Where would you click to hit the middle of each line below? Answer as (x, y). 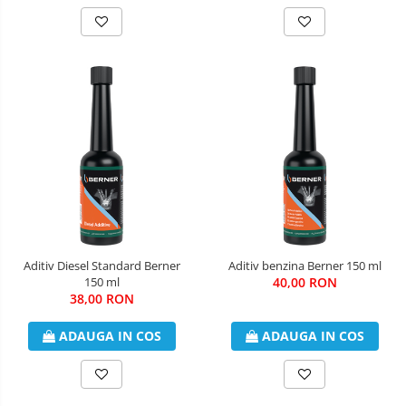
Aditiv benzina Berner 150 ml (304, 265)
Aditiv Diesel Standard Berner (101, 265)
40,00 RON (304, 282)
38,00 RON (101, 298)
